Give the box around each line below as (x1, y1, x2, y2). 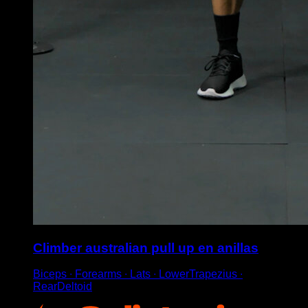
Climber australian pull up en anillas (33, 240, 258, 255)
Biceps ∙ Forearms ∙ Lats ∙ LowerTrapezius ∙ (33, 268, 243, 280)
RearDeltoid (33, 280, 92, 293)
